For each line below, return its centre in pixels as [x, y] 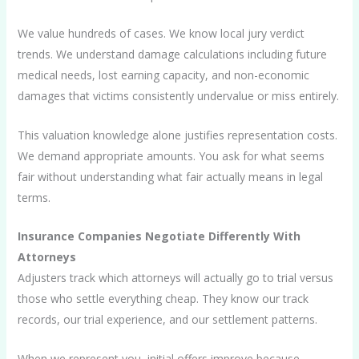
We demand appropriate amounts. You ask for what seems [171, 155]
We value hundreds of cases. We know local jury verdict [161, 34]
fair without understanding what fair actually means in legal [170, 176]
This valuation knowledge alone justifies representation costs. [177, 135]
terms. [34, 197]
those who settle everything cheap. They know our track [163, 299]
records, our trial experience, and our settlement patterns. [167, 320]
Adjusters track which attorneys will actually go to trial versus [175, 278]
